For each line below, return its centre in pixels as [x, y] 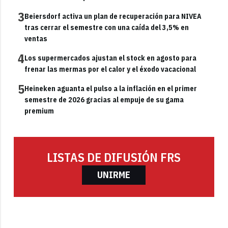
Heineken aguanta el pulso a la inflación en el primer [111, 88]
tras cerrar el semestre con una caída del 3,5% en [107, 27]
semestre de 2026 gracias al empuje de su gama [104, 99]
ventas [36, 38]
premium [39, 111]
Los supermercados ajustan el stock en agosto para [111, 58]
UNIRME [114, 175]
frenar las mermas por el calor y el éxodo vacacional [110, 69]
